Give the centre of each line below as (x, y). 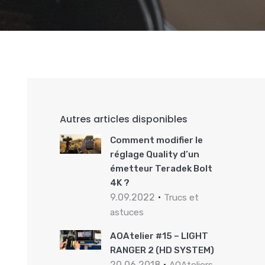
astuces (127, 212)
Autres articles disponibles (123, 119)
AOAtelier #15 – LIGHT (159, 236)
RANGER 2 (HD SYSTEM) (162, 250)
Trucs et (181, 198)
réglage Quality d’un (154, 154)
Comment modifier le (156, 140)
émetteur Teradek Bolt (161, 169)
